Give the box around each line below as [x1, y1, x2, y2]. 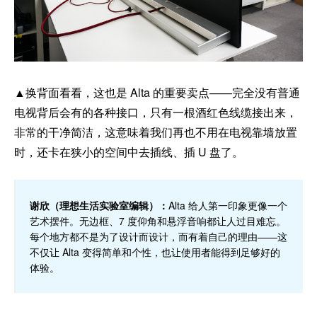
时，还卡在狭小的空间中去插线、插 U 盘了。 [14, 143, 243, 160]
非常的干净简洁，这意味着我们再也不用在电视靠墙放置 [14, 123, 297, 140]
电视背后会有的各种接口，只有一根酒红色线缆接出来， [14, 103, 297, 120]
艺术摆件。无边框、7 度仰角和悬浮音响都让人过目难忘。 [30, 213, 286, 228]
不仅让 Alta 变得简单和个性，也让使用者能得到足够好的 [30, 244, 280, 259]
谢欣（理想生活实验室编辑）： [30, 197, 168, 212]
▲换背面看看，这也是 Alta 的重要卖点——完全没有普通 [14, 83, 300, 100]
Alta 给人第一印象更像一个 [168, 197, 287, 212]
